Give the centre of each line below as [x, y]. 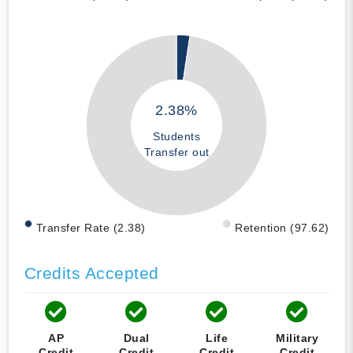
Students [176, 137]
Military [297, 338]
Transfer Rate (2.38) [91, 227]
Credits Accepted [91, 273]
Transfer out [176, 152]
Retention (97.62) [282, 227]
